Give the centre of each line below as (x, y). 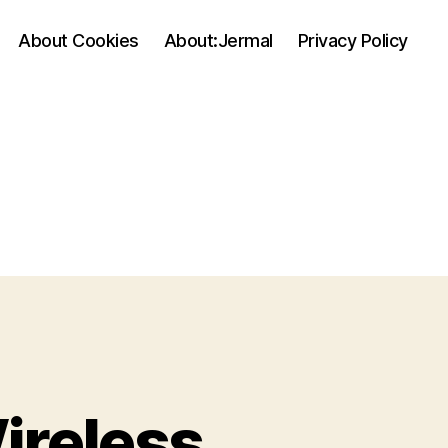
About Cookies (78, 40)
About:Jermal (218, 40)
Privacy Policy (352, 40)
